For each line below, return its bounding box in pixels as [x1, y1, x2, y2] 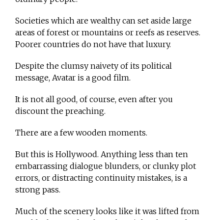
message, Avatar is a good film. [15, 73, 131, 83]
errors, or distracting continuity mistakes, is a [15, 173, 188, 183]
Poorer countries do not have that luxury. [15, 39, 171, 50]
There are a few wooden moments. [15, 128, 148, 138]
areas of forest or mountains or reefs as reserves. [15, 27, 201, 38]
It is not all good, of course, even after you [15, 94, 173, 105]
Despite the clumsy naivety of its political [15, 61, 172, 71]
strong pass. [15, 185, 61, 195]
